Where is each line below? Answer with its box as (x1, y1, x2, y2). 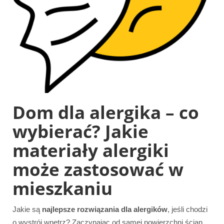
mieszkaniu (12, 176, 112, 200)
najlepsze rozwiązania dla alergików (42, 204, 167, 213)
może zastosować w (12, 157, 183, 181)
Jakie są (12, 204, 42, 213)
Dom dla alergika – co (12, 100, 199, 124)
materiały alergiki (12, 138, 169, 162)
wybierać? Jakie (12, 119, 148, 143)
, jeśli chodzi (167, 204, 207, 213)
